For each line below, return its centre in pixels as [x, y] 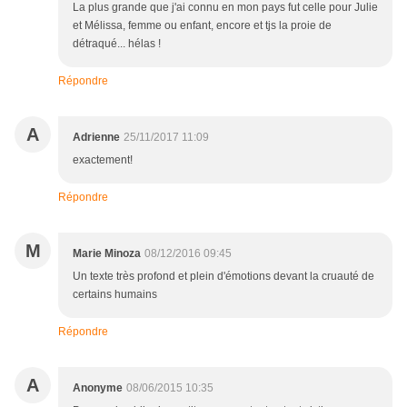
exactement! [103, 160]
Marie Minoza [107, 254]
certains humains [115, 295]
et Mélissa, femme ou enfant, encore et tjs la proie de [202, 26]
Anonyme [98, 388]
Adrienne [96, 138]
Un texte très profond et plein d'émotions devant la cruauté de [223, 277]
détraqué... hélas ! [117, 44]
